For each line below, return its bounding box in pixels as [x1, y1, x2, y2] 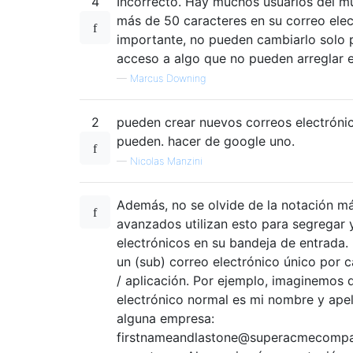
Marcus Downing [130, 72, 206, 85]
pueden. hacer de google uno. [117, 133, 295, 150]
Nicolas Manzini [130, 155, 203, 168]
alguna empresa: [117, 310, 214, 327]
